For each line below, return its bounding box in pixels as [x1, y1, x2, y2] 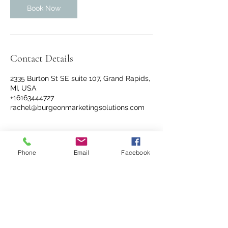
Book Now [27, 4, 61, 12]
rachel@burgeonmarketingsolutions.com [10, 103, 145, 111]
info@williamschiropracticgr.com [27, 207, 135, 215]
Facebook [121, 148, 150, 156]
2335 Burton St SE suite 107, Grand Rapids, [10, 74, 150, 82]
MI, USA [10, 84, 36, 92]
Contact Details [10, 52, 73, 65]
